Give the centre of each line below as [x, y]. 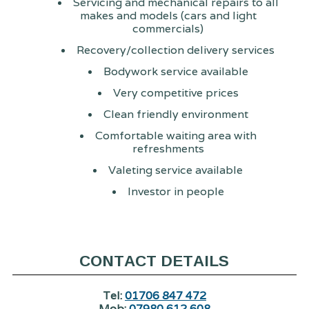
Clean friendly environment [176, 114]
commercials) [168, 28]
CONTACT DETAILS [154, 261]
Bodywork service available [176, 71]
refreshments [168, 148]
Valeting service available [176, 170]
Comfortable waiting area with [176, 135]
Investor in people [176, 191]
